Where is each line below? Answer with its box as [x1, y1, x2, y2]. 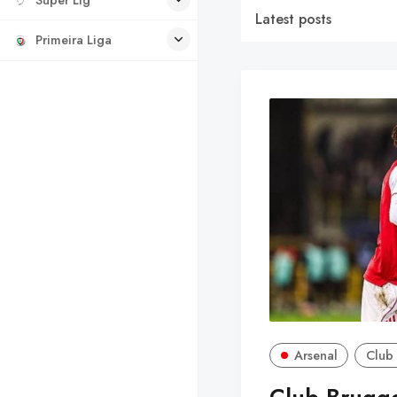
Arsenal [293, 346, 338, 364]
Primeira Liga [35, 31, 112, 50]
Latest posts [255, 8, 331, 29]
